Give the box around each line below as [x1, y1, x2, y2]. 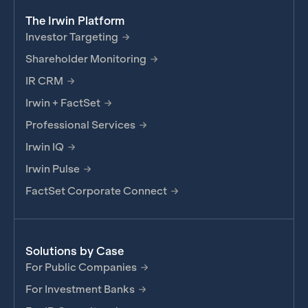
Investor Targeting [25, 31, 118, 43]
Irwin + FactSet [25, 97, 100, 109]
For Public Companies [25, 261, 137, 274]
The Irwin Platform [25, 14, 124, 28]
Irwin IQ [25, 141, 64, 153]
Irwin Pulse [25, 163, 80, 175]
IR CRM [25, 75, 63, 87]
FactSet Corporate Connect [25, 185, 167, 197]
